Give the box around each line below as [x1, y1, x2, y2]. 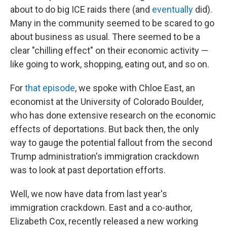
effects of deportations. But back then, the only [10, 124, 199, 134]
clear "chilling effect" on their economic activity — [10, 45, 208, 56]
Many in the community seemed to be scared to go [10, 18, 214, 28]
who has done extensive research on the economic [10, 110, 216, 121]
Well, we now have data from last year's [10, 188, 167, 199]
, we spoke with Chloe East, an [75, 83, 195, 93]
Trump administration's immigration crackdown [10, 151, 199, 162]
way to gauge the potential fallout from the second [10, 137, 212, 148]
